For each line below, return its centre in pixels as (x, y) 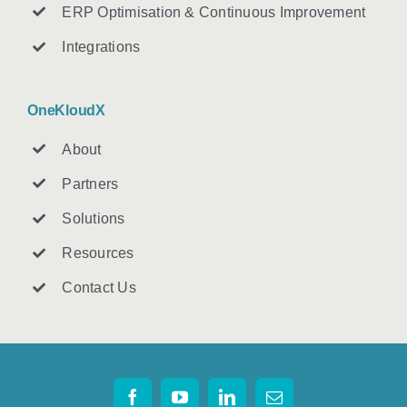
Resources (98, 253)
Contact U (95, 288)
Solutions (94, 218)
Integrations (101, 46)
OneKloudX (66, 110)
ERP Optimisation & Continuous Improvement (214, 12)
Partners (90, 184)
